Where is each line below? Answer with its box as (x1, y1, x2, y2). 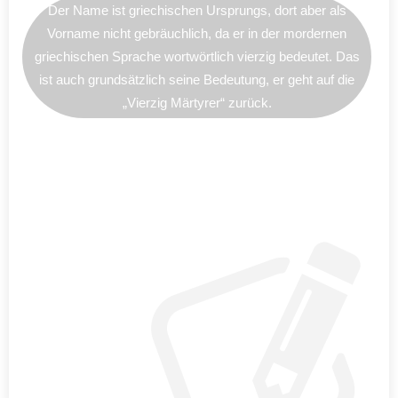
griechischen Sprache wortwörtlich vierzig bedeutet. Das (34, 48, 360, 64)
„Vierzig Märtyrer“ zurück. (122, 94, 272, 110)
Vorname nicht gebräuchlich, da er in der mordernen (47, 25, 346, 41)
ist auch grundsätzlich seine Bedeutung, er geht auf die (39, 71, 354, 87)
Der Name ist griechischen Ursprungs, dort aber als (47, 2, 346, 18)
